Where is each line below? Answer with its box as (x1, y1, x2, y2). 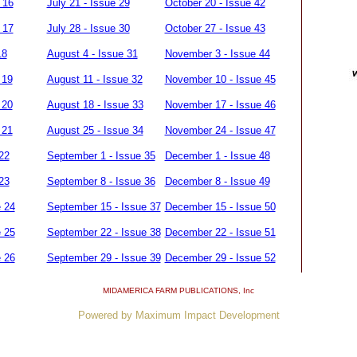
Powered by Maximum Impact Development (77, 309, 280, 321)
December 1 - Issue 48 (164, 150, 270, 162)
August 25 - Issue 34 (46, 124, 143, 136)
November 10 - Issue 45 (164, 73, 276, 85)
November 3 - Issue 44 (164, 48, 270, 60)
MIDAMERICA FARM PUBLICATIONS (103, 286, 238, 295)
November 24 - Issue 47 (164, 124, 276, 136)
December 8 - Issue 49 (164, 175, 270, 187)
